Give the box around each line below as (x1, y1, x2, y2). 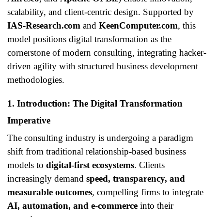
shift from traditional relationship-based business (7, 146, 186, 156)
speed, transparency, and (86, 173, 185, 184)
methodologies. (7, 74, 64, 85)
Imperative (7, 115, 50, 125)
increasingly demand (7, 173, 86, 184)
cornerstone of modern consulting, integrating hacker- (7, 47, 206, 58)
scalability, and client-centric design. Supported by (7, 6, 194, 17)
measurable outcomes (7, 187, 92, 197)
